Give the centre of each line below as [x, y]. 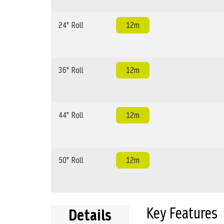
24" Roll [71, 25]
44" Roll [71, 115]
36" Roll [71, 70]
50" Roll [71, 160]
